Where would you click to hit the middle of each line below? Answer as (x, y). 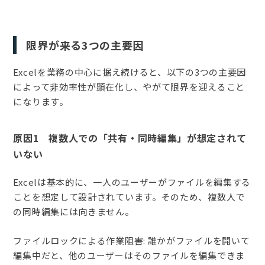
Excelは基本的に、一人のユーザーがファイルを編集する (132, 182)
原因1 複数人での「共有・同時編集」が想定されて (130, 138)
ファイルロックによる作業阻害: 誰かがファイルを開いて (132, 240)
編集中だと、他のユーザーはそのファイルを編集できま (129, 255)
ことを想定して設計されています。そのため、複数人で (129, 196)
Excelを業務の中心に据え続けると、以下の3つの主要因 (130, 72)
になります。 (41, 101)
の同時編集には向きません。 (74, 211)
